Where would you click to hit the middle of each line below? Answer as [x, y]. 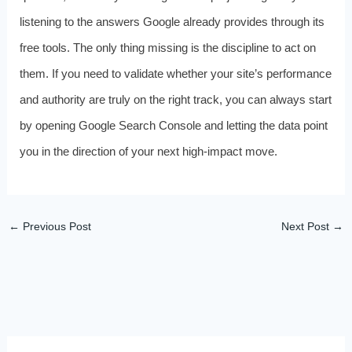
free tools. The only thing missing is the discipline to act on [167, 47]
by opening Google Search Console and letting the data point [173, 125]
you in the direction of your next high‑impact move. [148, 151]
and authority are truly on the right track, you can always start [175, 99]
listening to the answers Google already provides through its [172, 21]
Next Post [307, 226]
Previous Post [55, 226]
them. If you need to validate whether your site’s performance [175, 73]
